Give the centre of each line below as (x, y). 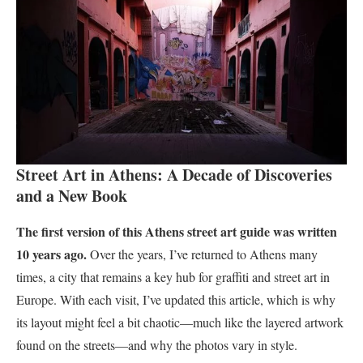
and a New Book (72, 195)
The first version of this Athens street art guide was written (177, 231)
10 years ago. (51, 254)
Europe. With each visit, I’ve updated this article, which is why (176, 299)
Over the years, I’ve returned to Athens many (202, 254)
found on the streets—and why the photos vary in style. (157, 344)
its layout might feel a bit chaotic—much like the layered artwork (180, 322)
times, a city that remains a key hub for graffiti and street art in (173, 276)
